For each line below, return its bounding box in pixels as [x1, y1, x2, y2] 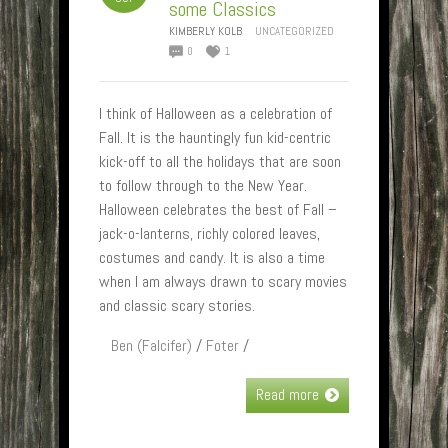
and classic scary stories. [99, 295, 255, 316]
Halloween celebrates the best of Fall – [99, 199, 337, 220]
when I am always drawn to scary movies [99, 271, 347, 292]
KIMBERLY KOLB [169, 24, 242, 38]
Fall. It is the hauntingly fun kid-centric [99, 127, 331, 148]
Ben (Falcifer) [111, 335, 192, 356]
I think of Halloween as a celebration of [99, 103, 332, 124]
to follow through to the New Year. [99, 175, 307, 196]
